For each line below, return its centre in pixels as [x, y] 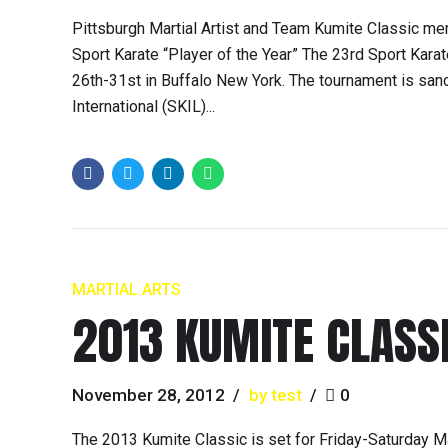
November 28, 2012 [148, 394]
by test [275, 394]
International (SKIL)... [143, 107]
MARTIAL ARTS [126, 289]
